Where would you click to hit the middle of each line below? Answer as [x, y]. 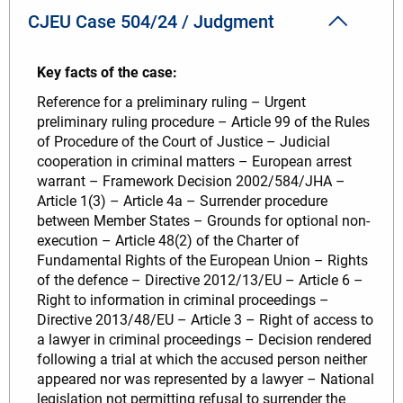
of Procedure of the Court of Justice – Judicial [184, 141]
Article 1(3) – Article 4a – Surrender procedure [182, 201]
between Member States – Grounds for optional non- [203, 220]
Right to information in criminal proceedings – [183, 300]
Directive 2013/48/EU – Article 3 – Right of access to [205, 319]
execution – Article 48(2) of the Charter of [168, 240]
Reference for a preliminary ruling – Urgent [171, 102]
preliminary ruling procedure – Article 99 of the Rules [203, 121]
